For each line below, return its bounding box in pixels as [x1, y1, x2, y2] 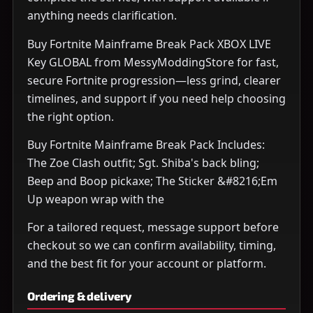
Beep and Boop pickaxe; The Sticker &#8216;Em [27, 173, 277, 189]
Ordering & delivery [27, 289, 132, 303]
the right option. [27, 108, 114, 124]
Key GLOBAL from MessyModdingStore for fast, [27, 54, 279, 70]
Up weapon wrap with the [27, 191, 164, 208]
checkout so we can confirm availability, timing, [27, 238, 276, 254]
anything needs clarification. [27, 8, 177, 24]
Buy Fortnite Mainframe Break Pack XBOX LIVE [27, 36, 271, 52]
